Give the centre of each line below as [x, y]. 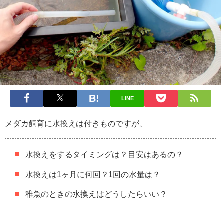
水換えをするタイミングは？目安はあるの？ [104, 155]
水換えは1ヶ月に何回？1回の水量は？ [93, 174]
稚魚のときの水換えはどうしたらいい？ [96, 194]
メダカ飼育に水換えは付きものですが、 [76, 124]
